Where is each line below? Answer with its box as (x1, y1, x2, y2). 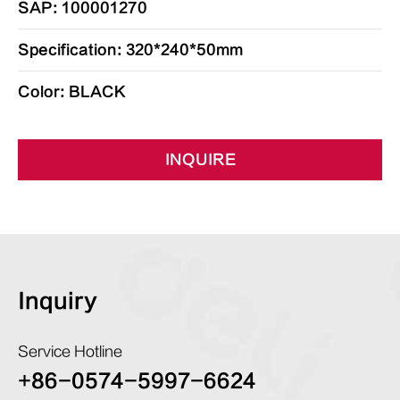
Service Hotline (18, 344, 122, 360)
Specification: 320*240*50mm (18, 42, 243, 58)
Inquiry (18, 289, 97, 313)
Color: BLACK (18, 84, 126, 100)
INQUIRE (164, 152, 236, 168)
